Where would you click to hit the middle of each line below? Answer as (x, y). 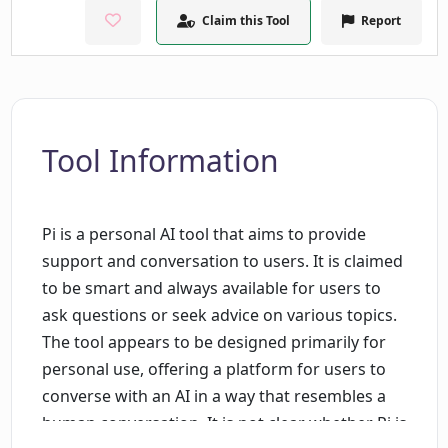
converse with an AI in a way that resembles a (213, 396)
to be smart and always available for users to (211, 288)
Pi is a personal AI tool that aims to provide (203, 234)
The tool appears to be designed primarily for (213, 342)
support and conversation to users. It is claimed (222, 261)
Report (380, 21)
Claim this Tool (245, 21)
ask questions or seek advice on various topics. (219, 315)
